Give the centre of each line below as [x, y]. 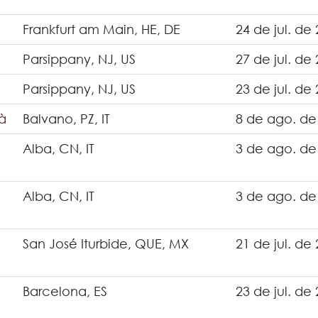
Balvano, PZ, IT [66, 119]
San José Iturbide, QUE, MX [106, 243]
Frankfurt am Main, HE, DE [102, 29]
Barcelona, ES [65, 291]
